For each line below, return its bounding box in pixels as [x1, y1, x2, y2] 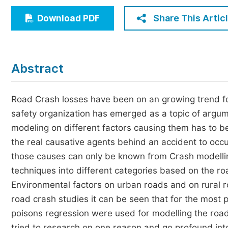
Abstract [11, 61, 64, 76]
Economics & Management [26, 5, 131, 15]
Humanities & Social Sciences [26, 24, 141, 34]
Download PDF [37, 13, 100, 23]
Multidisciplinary [26, 43, 92, 52]
